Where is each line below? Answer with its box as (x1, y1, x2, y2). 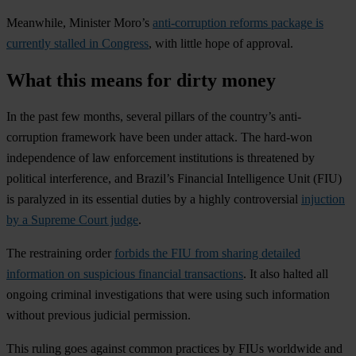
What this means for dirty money (6, 69, 276, 91)
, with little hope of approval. (149, 36, 293, 50)
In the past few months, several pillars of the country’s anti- (6, 110, 301, 124)
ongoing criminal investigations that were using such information (6, 288, 330, 302)
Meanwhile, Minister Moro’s (6, 15, 153, 29)
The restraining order (6, 246, 114, 261)
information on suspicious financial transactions (6, 267, 243, 281)
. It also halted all (243, 267, 328, 281)
